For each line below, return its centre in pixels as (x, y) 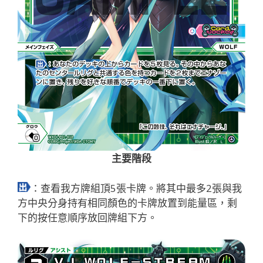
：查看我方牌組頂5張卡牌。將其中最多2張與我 (136, 188)
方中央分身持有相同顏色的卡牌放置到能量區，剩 (127, 203)
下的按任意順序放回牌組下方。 (87, 217)
